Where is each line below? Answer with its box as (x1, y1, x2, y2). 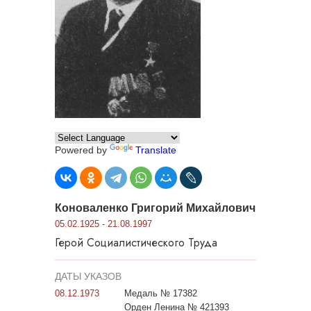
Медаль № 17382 (124, 288, 197, 299)
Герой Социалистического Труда (55, 235, 217, 251)
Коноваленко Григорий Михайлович (55, 202, 255, 215)
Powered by (55, 144, 110, 156)
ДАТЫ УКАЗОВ (55, 271, 121, 283)
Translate (135, 144, 176, 156)
